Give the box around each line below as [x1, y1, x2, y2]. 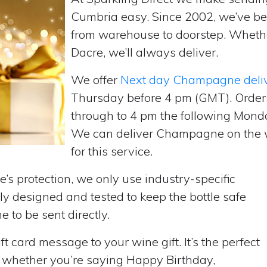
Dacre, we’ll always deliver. [71, 45, 218, 60]
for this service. [71, 144, 153, 159]
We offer [71, 72, 120, 87]
